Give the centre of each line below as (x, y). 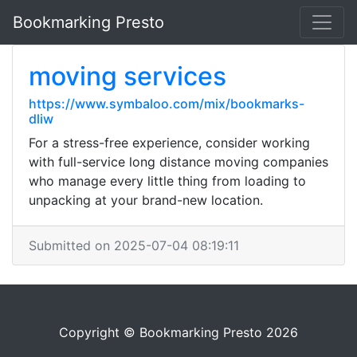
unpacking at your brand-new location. (146, 200)
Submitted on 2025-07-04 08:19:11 (134, 245)
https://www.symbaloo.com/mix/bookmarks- (167, 104)
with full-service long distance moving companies (178, 162)
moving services (127, 76)
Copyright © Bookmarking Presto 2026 (178, 332)
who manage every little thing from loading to (167, 181)
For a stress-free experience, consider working (169, 143)
